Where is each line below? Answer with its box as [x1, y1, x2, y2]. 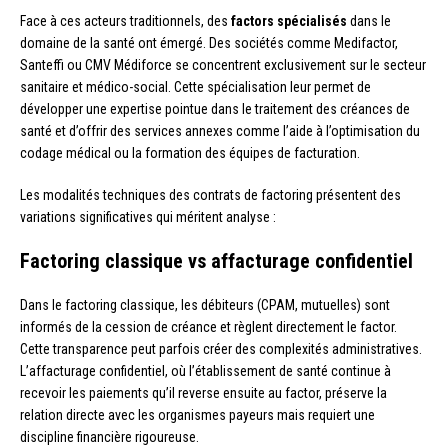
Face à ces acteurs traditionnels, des [20, 12, 231, 29]
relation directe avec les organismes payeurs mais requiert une [20, 406, 375, 423]
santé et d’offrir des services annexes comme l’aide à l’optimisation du [20, 122, 420, 139]
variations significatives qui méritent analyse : [20, 208, 276, 225]
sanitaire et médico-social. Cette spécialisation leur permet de [20, 78, 371, 95]
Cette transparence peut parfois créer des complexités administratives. [20, 340, 422, 357]
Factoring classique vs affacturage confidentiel [20, 248, 413, 273]
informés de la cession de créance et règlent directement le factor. [20, 318, 397, 335]
